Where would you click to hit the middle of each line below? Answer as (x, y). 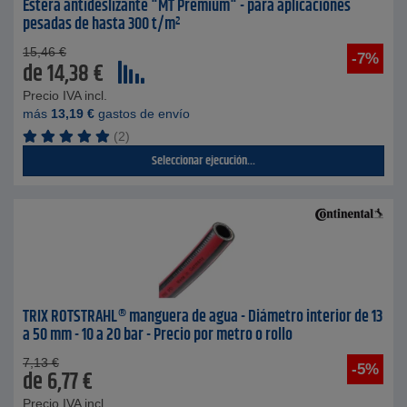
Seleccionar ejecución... (203, 161)
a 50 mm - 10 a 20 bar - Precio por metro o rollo (158, 335)
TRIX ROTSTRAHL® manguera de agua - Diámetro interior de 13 (203, 317)
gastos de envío (142, 114)
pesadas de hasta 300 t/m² (101, 25)
